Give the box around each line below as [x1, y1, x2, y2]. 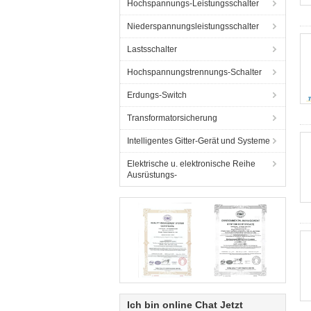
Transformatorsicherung [127, 113, 217, 123]
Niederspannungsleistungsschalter [127, 22, 259, 31]
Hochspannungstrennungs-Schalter [127, 67, 262, 77]
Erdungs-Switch [127, 90, 187, 100]
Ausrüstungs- [127, 170, 177, 180]
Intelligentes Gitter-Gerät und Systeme [127, 136, 270, 146]
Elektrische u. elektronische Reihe [127, 159, 255, 169]
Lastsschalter [127, 44, 177, 54]
